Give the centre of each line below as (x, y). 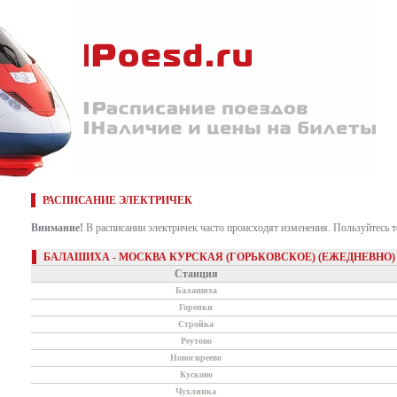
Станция (196, 274)
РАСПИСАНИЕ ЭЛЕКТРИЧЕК (117, 200)
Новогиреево (196, 358)
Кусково (196, 374)
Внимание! (57, 228)
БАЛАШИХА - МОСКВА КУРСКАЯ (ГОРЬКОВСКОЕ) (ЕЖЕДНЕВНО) (219, 257)
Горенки (196, 307)
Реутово (196, 341)
